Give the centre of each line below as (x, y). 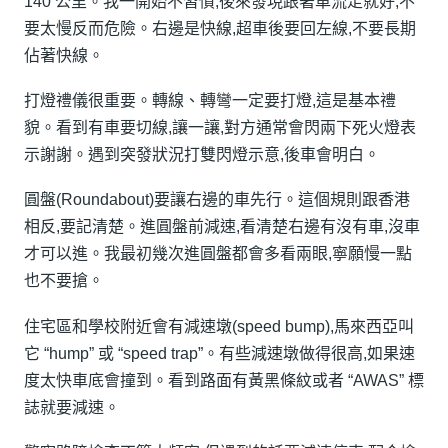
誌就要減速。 (72, 407)
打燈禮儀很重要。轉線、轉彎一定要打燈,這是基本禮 (210, 100)
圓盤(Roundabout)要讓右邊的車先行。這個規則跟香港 (217, 200)
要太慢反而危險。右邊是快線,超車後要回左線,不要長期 (220, 28)
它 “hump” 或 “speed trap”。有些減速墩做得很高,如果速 (219, 353)
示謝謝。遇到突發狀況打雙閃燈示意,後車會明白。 (202, 154)
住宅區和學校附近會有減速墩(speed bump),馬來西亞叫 (219, 326)
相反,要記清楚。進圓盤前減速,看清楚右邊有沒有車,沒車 (222, 227)
